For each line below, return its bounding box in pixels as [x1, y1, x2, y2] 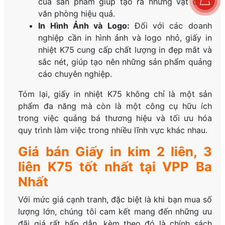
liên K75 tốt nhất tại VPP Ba [18, 159, 212, 175]
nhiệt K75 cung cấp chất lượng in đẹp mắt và [38, 45, 212, 55]
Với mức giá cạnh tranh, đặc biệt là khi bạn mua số [18, 194, 212, 205]
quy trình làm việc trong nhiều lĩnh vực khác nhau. [18, 125, 208, 136]
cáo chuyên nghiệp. [38, 69, 113, 79]
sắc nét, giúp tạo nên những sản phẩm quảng [38, 57, 212, 67]
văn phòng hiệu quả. [38, 9, 116, 19]
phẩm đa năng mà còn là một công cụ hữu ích [18, 101, 212, 111]
